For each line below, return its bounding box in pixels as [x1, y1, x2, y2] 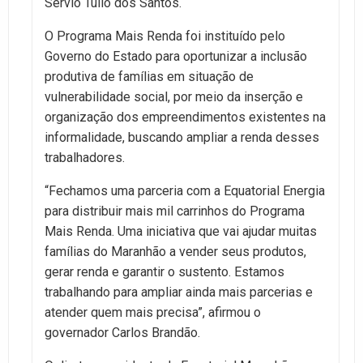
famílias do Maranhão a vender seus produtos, [45, 243, 306, 259]
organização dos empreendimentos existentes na [45, 109, 326, 125]
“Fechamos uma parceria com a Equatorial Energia [45, 182, 325, 199]
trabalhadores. [45, 149, 125, 165]
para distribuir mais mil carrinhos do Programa [45, 203, 305, 219]
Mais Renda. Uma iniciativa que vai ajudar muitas [45, 223, 317, 239]
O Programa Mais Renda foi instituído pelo [45, 28, 285, 44]
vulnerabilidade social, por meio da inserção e [45, 88, 303, 105]
